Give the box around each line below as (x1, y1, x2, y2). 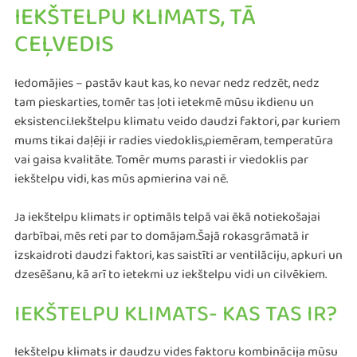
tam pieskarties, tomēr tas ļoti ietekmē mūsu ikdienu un (14, 91, 314, 121)
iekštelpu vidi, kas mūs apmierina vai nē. (14, 167, 228, 198)
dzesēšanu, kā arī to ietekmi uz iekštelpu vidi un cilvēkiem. (14, 263, 327, 293)
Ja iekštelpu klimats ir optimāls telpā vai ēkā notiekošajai (14, 206, 320, 236)
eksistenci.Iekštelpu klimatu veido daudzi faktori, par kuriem (14, 110, 340, 140)
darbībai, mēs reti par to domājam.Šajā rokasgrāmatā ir (14, 225, 309, 255)
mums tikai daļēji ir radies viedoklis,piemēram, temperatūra (14, 129, 333, 159)
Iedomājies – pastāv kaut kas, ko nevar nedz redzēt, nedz (14, 72, 320, 102)
